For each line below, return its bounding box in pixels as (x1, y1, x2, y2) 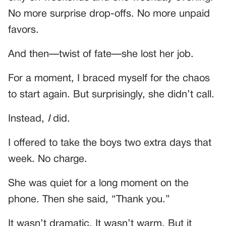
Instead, (8, 114, 47, 124)
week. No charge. (8, 154, 87, 164)
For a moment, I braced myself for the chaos (8, 74, 210, 83)
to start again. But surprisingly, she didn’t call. (8, 90, 214, 99)
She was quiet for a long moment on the (8, 179, 189, 188)
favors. (8, 25, 39, 35)
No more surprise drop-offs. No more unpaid (8, 9, 210, 19)
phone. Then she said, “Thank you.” (8, 195, 170, 204)
